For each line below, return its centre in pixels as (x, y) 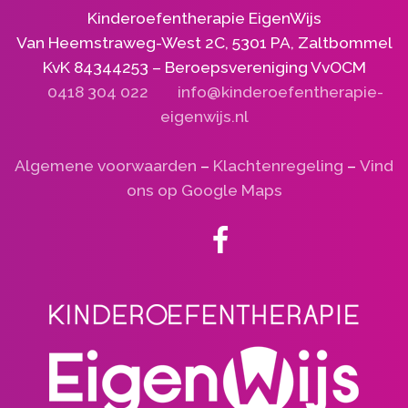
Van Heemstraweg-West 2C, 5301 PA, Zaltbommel (204, 43)
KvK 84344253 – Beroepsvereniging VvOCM (204, 68)
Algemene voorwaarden (106, 165)
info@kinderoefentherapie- (278, 92)
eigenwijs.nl (204, 117)
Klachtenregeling (278, 165)
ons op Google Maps (204, 190)
